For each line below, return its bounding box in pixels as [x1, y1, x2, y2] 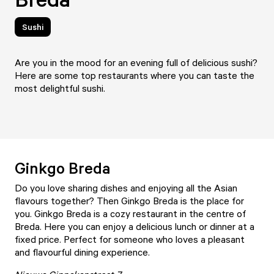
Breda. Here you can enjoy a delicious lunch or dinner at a [15, 220, 254, 232]
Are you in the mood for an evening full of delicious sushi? [15, 56, 257, 68]
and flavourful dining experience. [15, 246, 155, 258]
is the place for [178, 194, 244, 207]
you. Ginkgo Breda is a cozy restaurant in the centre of [15, 207, 246, 220]
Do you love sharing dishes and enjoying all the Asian [15, 182, 237, 194]
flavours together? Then [15, 194, 121, 207]
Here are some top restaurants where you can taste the [15, 69, 254, 81]
